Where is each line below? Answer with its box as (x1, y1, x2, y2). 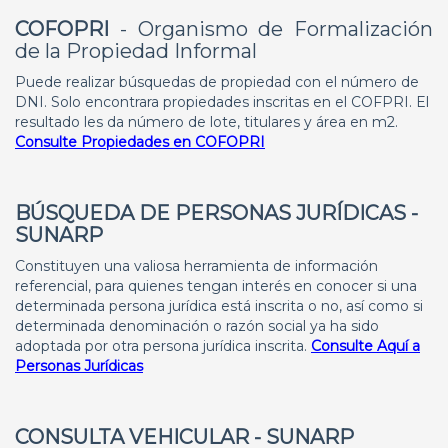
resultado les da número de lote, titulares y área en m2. (15, 113, 398, 131)
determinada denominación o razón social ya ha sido (15, 317, 379, 335)
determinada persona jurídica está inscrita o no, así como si (15, 297, 423, 315)
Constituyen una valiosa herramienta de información (15, 257, 378, 275)
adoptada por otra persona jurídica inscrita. (15, 337, 307, 355)
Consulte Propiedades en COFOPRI (15, 133, 265, 151)
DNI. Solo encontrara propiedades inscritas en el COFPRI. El (15, 93, 429, 111)
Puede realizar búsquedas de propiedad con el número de (15, 73, 419, 91)
